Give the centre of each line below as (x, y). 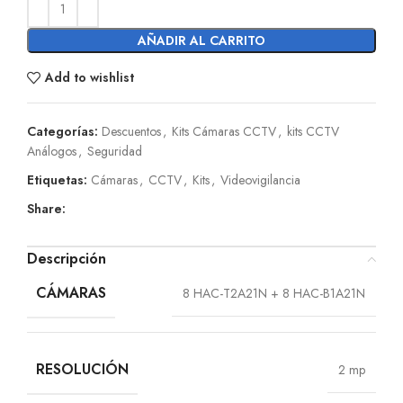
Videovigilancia (260, 179)
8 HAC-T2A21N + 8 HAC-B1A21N (274, 293)
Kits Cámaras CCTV (224, 131)
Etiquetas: (57, 179)
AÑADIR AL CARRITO (201, 40)
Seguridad (115, 151)
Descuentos (131, 131)
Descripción (67, 258)
